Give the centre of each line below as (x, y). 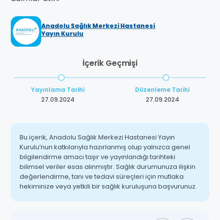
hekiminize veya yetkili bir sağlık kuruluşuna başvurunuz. (108, 187)
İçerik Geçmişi (110, 63)
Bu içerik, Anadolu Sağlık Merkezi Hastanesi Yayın (97, 137)
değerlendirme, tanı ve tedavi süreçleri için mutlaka (102, 177)
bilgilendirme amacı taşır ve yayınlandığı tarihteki (97, 157)
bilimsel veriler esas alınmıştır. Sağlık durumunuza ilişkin (108, 167)
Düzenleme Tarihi (162, 90)
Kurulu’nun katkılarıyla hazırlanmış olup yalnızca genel (105, 147)
